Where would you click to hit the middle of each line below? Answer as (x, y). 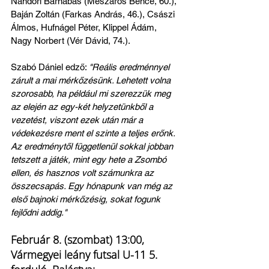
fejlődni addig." (39, 212)
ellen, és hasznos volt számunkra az (83, 173)
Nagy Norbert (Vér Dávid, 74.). (71, 41)
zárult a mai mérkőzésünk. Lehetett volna (92, 80)
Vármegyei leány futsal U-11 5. (86, 255)
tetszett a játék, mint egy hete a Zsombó (90, 159)
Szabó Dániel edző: (50, 67)
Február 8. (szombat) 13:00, (79, 240)
